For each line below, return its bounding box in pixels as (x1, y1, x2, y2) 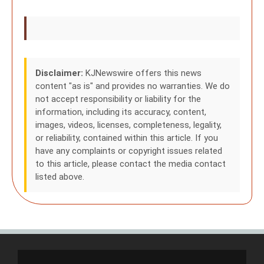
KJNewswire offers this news (83, 68, 202, 78)
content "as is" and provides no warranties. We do (35, 81, 230, 91)
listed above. (35, 171, 84, 182)
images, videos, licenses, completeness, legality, (35, 120, 222, 130)
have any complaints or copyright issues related (35, 146, 222, 156)
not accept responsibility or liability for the (35, 94, 201, 104)
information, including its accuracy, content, (35, 107, 206, 117)
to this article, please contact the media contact (35, 159, 226, 169)
